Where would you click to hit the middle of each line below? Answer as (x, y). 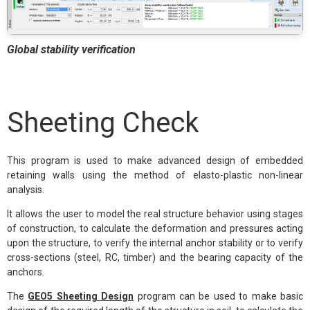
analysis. (26, 190)
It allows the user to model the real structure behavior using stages (155, 214)
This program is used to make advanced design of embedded (155, 161)
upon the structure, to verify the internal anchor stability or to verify (155, 243)
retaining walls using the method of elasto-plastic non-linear (155, 175)
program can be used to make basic (219, 297)
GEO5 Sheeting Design (81, 297)
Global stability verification (71, 50)
